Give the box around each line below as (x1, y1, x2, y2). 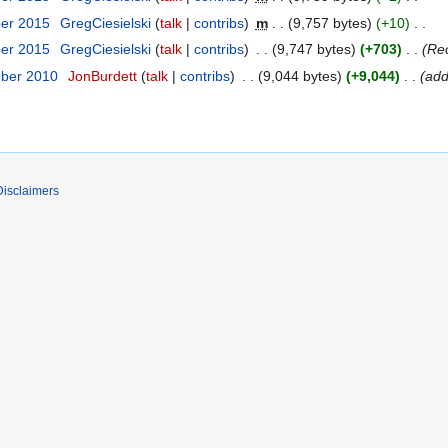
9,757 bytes (292, 14, 367, 31)
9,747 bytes (276, 41, 351, 58)
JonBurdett (67, 67, 137, 84)
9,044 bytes (262, 67, 337, 84)
